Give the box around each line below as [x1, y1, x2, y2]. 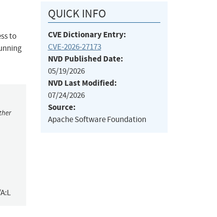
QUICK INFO [47, 6, 106, 21]
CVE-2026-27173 [47, 42, 101, 52]
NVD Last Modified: [47, 77, 117, 89]
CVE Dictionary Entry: [47, 29, 126, 41]
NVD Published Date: [47, 53, 123, 65]
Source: [47, 102, 76, 113]
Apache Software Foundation [47, 114, 146, 125]
